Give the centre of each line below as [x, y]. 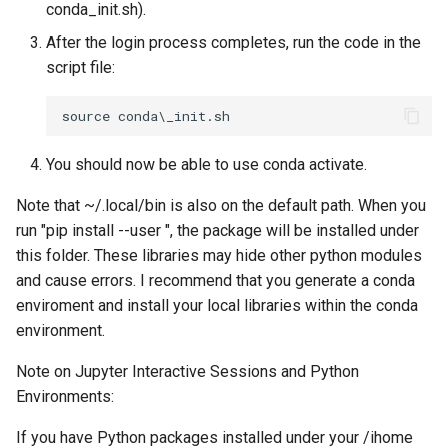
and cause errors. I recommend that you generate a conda [215, 281]
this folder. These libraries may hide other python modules [219, 256]
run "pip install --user [90, 231]
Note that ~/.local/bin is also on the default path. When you [221, 206]
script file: [80, 68]
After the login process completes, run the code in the [233, 43]
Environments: [65, 397]
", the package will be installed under [292, 231]
